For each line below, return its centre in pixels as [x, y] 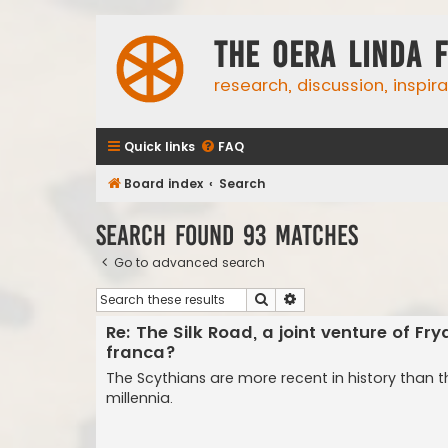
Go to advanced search [189, 262]
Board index [163, 183]
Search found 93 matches [227, 235]
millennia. [139, 398]
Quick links [159, 146]
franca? [141, 353]
